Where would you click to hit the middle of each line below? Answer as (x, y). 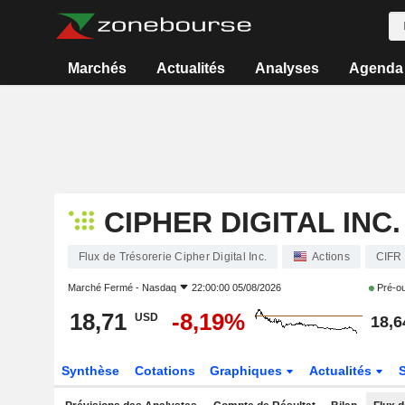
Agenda (376, 68)
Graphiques (248, 371)
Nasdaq (159, 287)
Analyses (287, 68)
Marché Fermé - (104, 287)
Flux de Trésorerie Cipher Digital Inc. (172, 257)
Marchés (98, 68)
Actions (331, 257)
